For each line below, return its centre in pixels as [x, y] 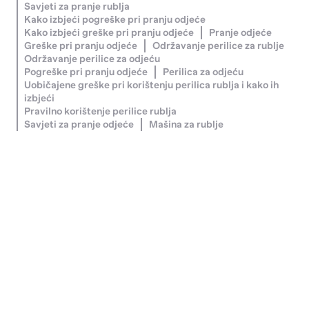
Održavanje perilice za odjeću [92, 59]
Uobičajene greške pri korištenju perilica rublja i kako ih [152, 85]
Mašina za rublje [186, 124]
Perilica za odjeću [203, 72]
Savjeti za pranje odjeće [79, 124]
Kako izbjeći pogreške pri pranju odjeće [115, 20]
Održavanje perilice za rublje [218, 46]
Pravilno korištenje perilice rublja [101, 111]
